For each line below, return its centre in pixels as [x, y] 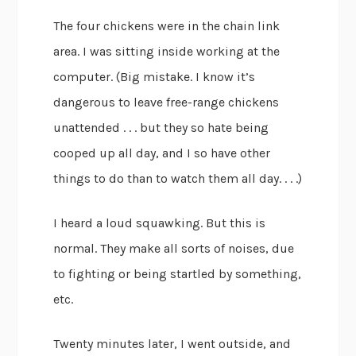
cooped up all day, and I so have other [162, 153]
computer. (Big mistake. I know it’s [155, 77]
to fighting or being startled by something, [178, 274]
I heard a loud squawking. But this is [160, 223]
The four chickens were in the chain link [167, 26]
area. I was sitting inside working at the [167, 52]
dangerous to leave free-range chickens [166, 103]
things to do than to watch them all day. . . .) [178, 179]
